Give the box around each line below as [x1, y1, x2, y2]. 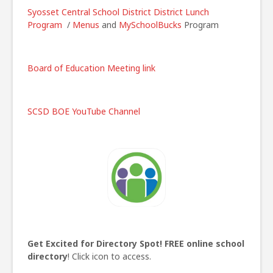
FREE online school [165, 238, 244, 250]
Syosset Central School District [27, 6, 151, 18]
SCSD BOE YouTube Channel [27, 105, 140, 118]
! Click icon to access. [68, 250, 151, 263]
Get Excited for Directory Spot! [27, 238, 162, 250]
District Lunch [154, 6, 209, 18]
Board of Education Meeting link [27, 62, 155, 74]
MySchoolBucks [119, 19, 182, 31]
